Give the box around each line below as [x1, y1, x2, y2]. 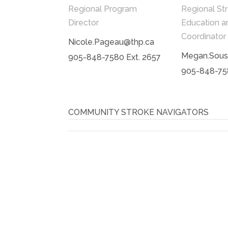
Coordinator [181, 31, 226, 41]
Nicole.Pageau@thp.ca [68, 37, 155, 47]
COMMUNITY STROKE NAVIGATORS [68, 107, 209, 117]
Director [68, 17, 99, 27]
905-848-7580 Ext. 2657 [68, 52, 161, 62]
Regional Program [68, 4, 137, 14]
